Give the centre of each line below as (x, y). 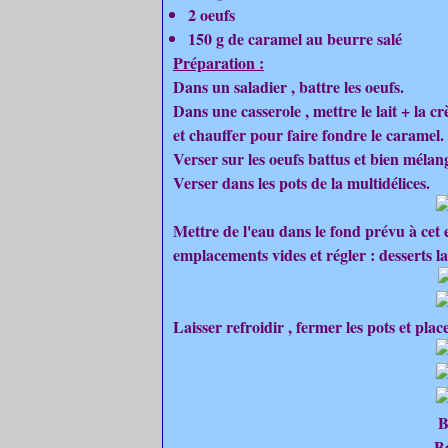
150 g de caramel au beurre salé (295, 38)
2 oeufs (211, 14)
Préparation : (218, 62)
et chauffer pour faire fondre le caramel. (308, 134)
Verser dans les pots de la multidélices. (301, 182)
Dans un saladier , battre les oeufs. (288, 86)
